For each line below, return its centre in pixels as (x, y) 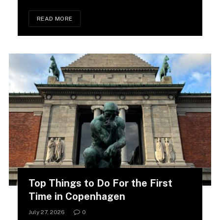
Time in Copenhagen (77, 196)
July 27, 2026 (47, 212)
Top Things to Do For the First (100, 183)
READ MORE (55, 18)
